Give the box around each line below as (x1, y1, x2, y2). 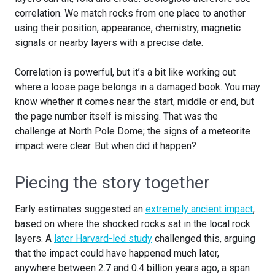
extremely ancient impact (145, 203, 253, 215)
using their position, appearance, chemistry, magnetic (15, 22, 241, 34)
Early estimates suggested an (15, 203, 145, 215)
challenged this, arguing (152, 233, 255, 245)
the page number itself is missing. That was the (15, 110, 218, 123)
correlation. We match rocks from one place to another (15, 7, 246, 20)
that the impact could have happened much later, (15, 247, 219, 260)
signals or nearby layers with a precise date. (15, 37, 203, 49)
